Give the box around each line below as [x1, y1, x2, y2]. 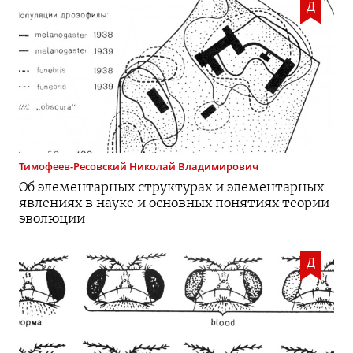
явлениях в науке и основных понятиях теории [19, 194, 329, 210]
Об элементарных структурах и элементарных [19, 178, 324, 195]
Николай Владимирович [129, 159, 258, 173]
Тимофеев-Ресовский [19, 159, 127, 173]
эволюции [19, 210, 85, 226]
